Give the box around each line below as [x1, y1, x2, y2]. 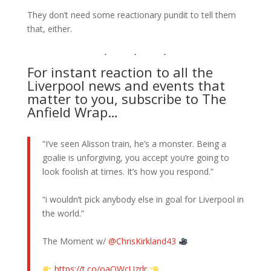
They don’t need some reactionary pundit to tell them [27, 9, 236, 21]
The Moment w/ [42, 235, 108, 247]
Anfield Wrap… [27, 103, 118, 122]
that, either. [27, 23, 72, 35]
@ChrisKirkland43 [108, 235, 176, 247]
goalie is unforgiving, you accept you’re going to [42, 152, 229, 164]
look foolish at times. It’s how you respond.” [42, 166, 214, 178]
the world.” [42, 207, 84, 220]
